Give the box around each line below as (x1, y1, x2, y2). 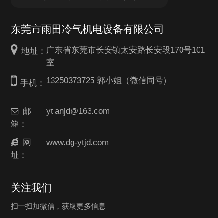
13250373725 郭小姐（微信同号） (46, 76, 171, 85)
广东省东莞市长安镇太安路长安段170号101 (46, 45, 205, 54)
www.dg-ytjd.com (46, 137, 109, 146)
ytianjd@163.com (46, 107, 109, 116)
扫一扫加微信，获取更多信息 (11, 201, 106, 210)
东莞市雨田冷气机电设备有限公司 (11, 23, 164, 35)
